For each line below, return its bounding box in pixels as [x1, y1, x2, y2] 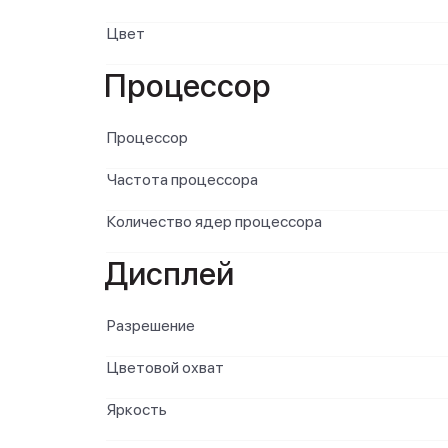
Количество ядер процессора [107, 212, 322, 231]
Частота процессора [107, 170, 258, 189]
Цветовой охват [107, 358, 224, 377]
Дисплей [104, 255, 234, 293]
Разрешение [107, 316, 195, 335]
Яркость [107, 400, 167, 419]
